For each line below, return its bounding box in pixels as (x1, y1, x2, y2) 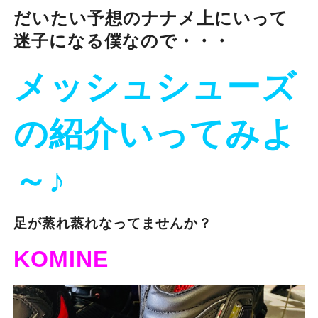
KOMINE (13, 246, 109, 273)
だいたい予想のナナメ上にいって (13, 9, 288, 28)
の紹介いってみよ (13, 115, 296, 153)
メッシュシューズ (13, 68, 297, 106)
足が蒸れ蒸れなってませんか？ (13, 216, 212, 231)
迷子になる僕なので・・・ (13, 31, 231, 51)
